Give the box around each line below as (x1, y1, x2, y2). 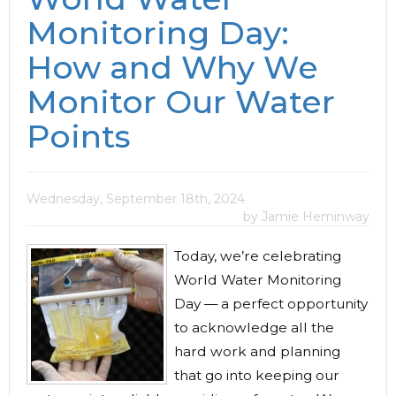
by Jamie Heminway (243, 209, 369, 225)
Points (27, 117, 131, 156)
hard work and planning (174, 343, 340, 360)
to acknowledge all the (174, 319, 334, 336)
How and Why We (27, 48, 318, 87)
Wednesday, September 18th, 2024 (27, 191, 245, 207)
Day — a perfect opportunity (174, 295, 368, 312)
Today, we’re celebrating (174, 247, 341, 264)
